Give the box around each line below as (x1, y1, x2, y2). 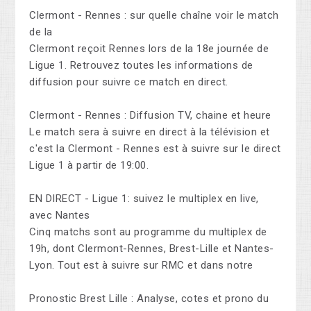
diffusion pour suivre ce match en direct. (29, 76, 228, 89)
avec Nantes (29, 209, 90, 222)
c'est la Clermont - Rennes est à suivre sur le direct (29, 142, 281, 155)
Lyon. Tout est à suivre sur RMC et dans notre (29, 259, 253, 272)
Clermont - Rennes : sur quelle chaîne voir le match (29, 9, 279, 22)
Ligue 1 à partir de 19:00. (29, 159, 149, 172)
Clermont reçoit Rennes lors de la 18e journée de (29, 42, 269, 56)
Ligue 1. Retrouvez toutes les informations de (29, 59, 253, 72)
